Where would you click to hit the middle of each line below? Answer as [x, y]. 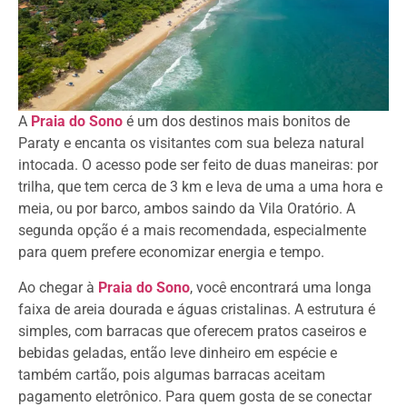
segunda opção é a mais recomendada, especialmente [192, 231]
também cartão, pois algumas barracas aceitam [172, 374]
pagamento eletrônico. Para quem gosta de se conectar [195, 396]
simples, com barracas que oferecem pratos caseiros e [192, 331]
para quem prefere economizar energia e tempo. [171, 253]
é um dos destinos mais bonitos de [236, 122]
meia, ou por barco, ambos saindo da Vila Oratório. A [187, 209]
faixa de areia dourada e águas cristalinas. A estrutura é [197, 309]
